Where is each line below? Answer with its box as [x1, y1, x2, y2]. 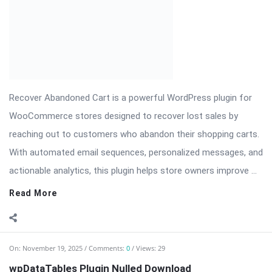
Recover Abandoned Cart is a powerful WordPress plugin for [9, 10, 252, 21]
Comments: [89, 161, 126, 170]
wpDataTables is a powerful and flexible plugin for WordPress [9, 251, 256, 262]
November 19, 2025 [22, 161, 83, 170]
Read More [9, 106, 58, 115]
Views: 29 [136, 161, 165, 170]
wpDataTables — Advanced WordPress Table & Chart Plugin [9, 233, 248, 244]
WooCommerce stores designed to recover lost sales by [9, 28, 238, 39]
